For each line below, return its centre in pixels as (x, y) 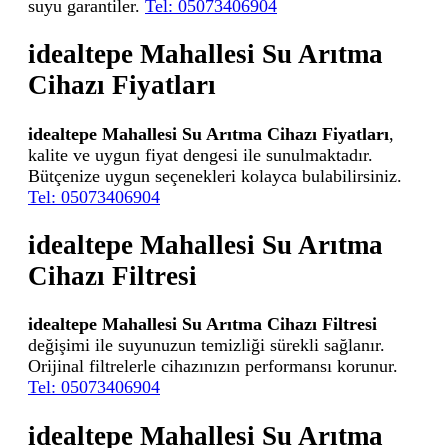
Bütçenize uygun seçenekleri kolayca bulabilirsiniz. (215, 175)
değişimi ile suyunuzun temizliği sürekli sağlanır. (206, 345)
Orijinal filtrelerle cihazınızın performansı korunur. (213, 366)
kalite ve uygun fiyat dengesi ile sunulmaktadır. (200, 154)
